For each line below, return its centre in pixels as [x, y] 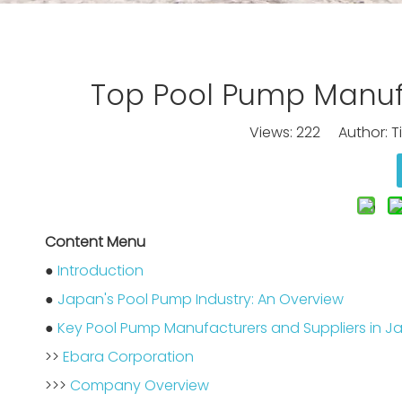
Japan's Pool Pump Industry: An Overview [201, 299]
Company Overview [140, 385]
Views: [272, 132]
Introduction [100, 271]
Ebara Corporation [128, 357]
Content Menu [95, 242]
